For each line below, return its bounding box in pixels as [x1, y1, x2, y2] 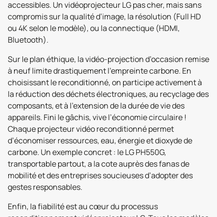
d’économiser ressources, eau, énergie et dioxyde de [8, 135, 192, 146]
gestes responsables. [8, 181, 82, 192]
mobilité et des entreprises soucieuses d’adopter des [8, 170, 193, 181]
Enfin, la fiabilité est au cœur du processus [8, 201, 158, 212]
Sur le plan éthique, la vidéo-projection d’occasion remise [8, 53, 209, 64]
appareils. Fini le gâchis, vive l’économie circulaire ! [8, 111, 186, 123]
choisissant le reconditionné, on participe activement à [8, 77, 202, 88]
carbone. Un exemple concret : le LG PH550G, [8, 146, 166, 157]
